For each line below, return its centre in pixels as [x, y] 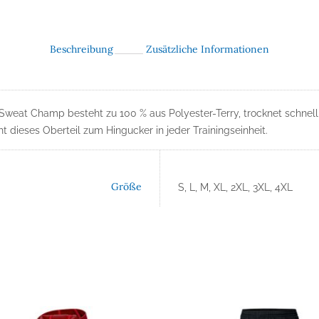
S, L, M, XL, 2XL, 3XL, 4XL [235, 188]
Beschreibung [82, 49]
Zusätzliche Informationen [208, 49]
